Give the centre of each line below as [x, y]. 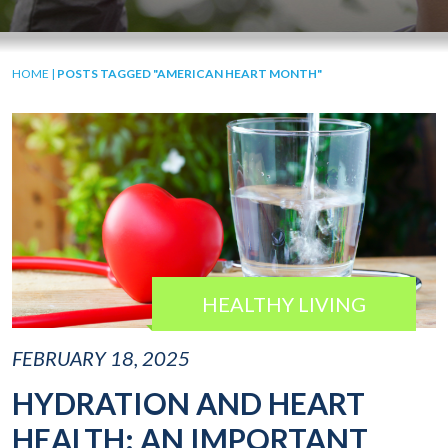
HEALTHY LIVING [284, 304]
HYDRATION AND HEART [188, 403]
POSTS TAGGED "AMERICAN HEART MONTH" [189, 73]
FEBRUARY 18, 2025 [101, 358]
